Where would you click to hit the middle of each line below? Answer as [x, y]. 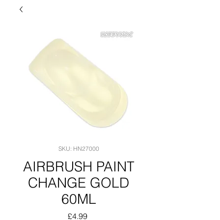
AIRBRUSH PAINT [79, 166]
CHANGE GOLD [79, 183]
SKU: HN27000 [79, 149]
